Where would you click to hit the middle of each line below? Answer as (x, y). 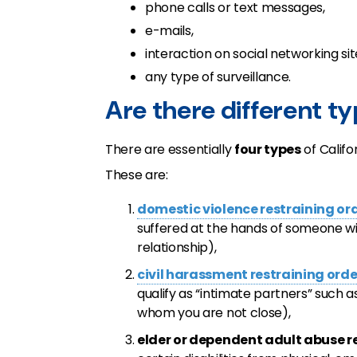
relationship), (177, 247)
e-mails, (169, 31)
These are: (137, 175)
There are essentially (170, 149)
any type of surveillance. (218, 77)
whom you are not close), (214, 313)
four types (267, 149)
